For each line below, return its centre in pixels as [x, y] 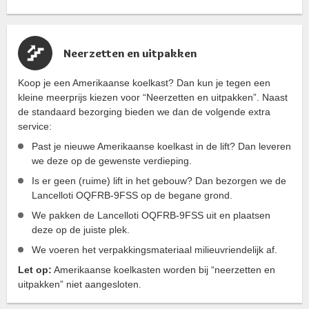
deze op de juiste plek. [81, 230]
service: [35, 126]
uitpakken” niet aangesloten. [80, 284]
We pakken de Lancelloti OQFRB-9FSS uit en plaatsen [151, 215]
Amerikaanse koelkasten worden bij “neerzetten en [163, 270]
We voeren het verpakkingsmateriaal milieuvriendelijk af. [154, 250]
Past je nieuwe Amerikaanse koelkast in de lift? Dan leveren [161, 146]
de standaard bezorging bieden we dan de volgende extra [144, 112]
